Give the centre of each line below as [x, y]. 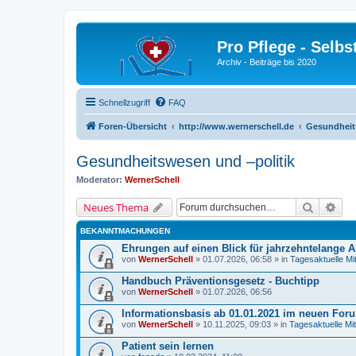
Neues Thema [116, 207]
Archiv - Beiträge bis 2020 [267, 62]
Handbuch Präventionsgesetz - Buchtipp [221, 281]
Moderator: [99, 179]
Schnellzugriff [124, 102]
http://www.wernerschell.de [236, 126]
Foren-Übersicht [133, 126]
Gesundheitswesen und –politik [186, 161]
